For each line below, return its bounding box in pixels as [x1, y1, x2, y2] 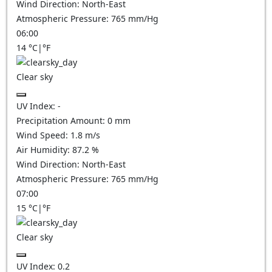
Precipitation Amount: [16, 115, 107, 126]
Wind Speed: [16, 129, 70, 141]
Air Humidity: [16, 144, 72, 155]
